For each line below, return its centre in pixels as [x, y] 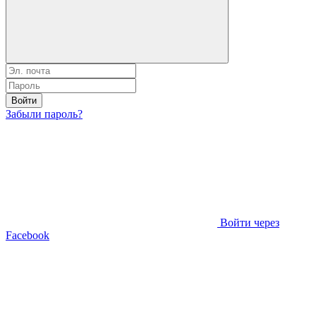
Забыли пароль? [44, 114]
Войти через [250, 222]
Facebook [28, 235]
